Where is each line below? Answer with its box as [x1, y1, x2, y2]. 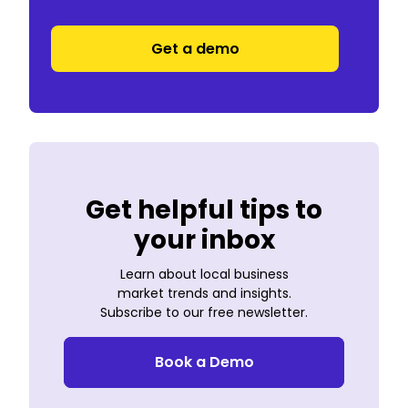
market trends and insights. [117, 284, 291, 303]
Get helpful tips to [86, 191, 322, 228]
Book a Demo [154, 352, 254, 373]
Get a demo [150, 38, 240, 60]
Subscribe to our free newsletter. [100, 303, 308, 322]
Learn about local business [119, 265, 289, 284]
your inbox [133, 221, 275, 258]
